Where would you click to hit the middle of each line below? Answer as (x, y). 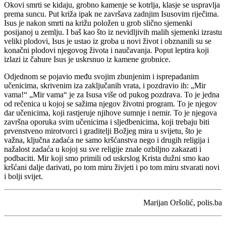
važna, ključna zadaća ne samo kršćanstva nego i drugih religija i (107, 140)
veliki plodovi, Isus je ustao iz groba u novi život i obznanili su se (108, 41)
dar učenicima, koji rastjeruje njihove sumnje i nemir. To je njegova (110, 112)
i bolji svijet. (23, 176)
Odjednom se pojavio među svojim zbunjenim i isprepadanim (101, 76)
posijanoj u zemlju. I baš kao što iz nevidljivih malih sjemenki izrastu (113, 32)
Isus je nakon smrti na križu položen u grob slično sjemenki (98, 23)
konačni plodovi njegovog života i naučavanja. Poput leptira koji (106, 50)
